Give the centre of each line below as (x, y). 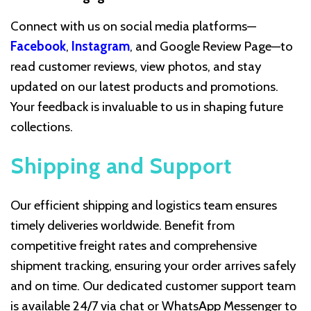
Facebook (38, 47)
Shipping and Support (121, 166)
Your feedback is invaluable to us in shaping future (147, 107)
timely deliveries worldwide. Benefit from (123, 226)
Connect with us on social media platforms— (133, 26)
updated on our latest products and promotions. (144, 87)
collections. (42, 127)
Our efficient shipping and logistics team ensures (144, 205)
